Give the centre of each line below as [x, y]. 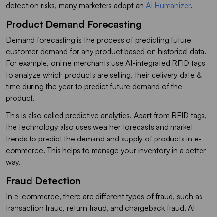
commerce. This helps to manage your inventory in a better [106, 150]
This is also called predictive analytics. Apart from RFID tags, [106, 115]
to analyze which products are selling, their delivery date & [104, 74]
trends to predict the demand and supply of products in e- [104, 138]
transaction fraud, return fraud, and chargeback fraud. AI [100, 208]
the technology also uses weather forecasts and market [100, 127]
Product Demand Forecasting [74, 24]
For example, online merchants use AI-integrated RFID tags [106, 63]
